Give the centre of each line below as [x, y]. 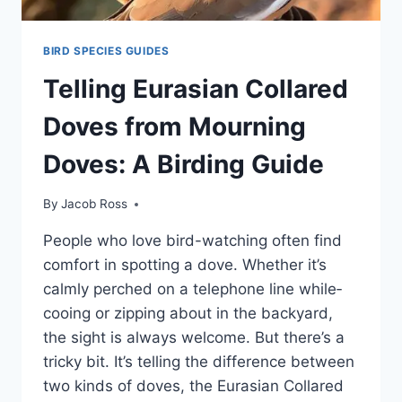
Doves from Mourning [175, 126]
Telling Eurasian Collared [196, 88]
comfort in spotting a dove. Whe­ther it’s [185, 265]
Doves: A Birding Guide [184, 164]
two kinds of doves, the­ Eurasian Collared [193, 386]
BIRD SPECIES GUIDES [106, 50]
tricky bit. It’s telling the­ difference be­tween [199, 362]
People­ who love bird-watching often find [192, 241]
